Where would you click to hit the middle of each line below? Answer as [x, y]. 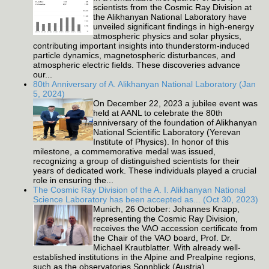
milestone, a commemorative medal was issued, [124, 152]
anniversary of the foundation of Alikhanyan [175, 123]
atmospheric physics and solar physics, [167, 36]
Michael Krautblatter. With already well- [167, 248]
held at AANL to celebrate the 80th [158, 113]
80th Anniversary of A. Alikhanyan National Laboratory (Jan [144, 84]
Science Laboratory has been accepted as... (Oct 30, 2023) [146, 200]
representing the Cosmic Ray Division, [165, 219]
